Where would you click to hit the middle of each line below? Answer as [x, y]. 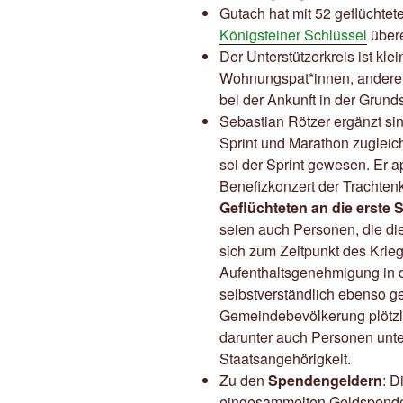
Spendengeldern [325, 381]
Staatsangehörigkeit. [285, 359]
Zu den [244, 381]
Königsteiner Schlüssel [293, 35]
